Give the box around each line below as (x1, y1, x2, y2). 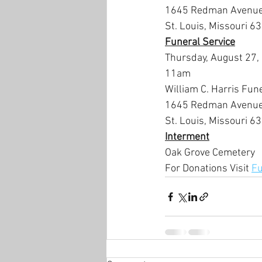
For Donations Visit (165, 163, 251, 175)
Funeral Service (165, 36, 235, 49)
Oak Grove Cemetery (165, 147, 255, 159)
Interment (165, 131, 209, 143)
